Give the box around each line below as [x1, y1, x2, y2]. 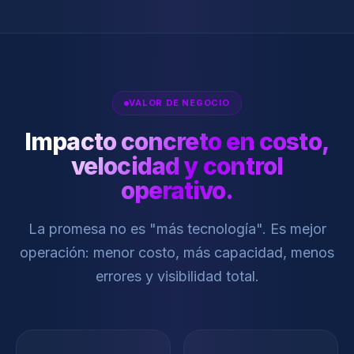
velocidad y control [71, 152, 283, 180]
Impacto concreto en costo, [24, 127, 330, 156]
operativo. [120, 176, 234, 205]
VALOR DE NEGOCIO [129, 97, 230, 108]
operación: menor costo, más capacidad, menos [20, 244, 334, 261]
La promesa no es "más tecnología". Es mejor [28, 220, 326, 237]
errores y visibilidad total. [95, 268, 259, 284]
